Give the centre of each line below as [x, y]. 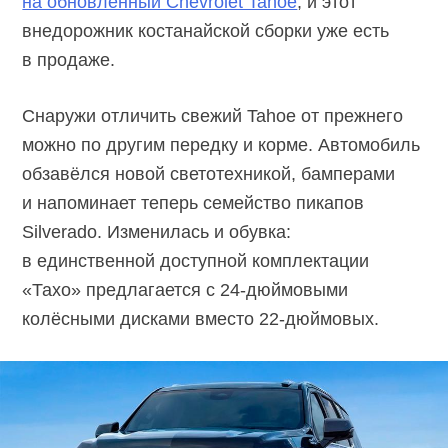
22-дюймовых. [319, 318]
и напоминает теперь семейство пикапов [193, 202]
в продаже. [69, 59]
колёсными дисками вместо [141, 318]
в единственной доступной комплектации [196, 260]
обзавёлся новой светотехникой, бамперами [209, 173]
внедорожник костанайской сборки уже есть [206, 30]
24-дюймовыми [284, 289]
